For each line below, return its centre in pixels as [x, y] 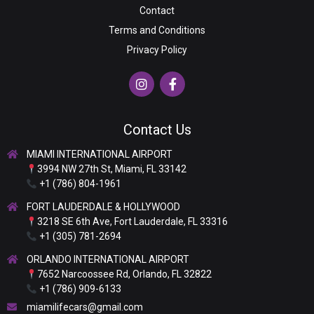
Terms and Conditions [157, 30]
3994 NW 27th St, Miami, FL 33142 [112, 169]
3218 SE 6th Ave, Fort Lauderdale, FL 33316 [133, 222]
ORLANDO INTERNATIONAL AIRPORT [108, 260]
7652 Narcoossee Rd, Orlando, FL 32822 [125, 274]
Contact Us [157, 130]
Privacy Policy [157, 50]
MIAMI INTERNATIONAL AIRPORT [99, 155]
